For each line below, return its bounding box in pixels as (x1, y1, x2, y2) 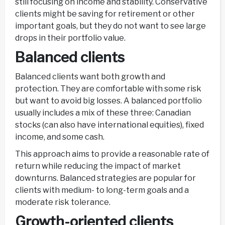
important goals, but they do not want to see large (15, 21, 206, 31)
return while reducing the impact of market (15, 161, 181, 171)
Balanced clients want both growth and (15, 72, 165, 82)
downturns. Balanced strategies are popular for (15, 173, 196, 183)
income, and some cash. (15, 132, 104, 142)
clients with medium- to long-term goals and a (15, 185, 189, 195)
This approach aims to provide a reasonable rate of (15, 149, 209, 159)
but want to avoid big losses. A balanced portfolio (15, 96, 202, 106)
